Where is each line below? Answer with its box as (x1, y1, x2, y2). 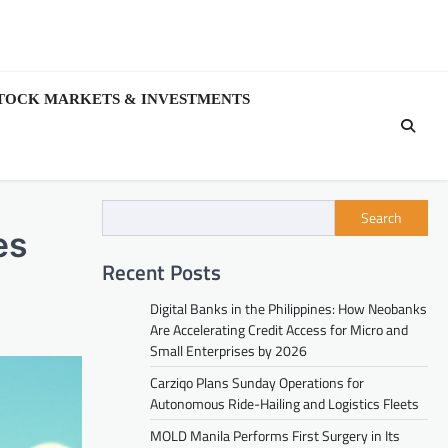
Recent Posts (102, 255, 221, 288)
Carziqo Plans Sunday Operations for (150, 371, 364, 393)
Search (361, 206, 402, 229)
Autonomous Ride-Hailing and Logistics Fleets (150, 392, 419, 414)
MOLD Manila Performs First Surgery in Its (150, 424, 400, 446)
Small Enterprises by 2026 (150, 339, 307, 361)
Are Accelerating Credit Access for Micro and (150, 318, 408, 340)
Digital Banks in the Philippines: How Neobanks (150, 297, 427, 319)
